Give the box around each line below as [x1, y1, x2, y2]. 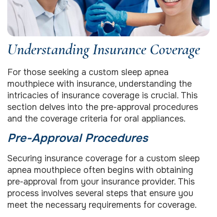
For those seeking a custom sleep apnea [7, 66, 169, 77]
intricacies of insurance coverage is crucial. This [7, 90, 198, 101]
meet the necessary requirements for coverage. [7, 200, 197, 210]
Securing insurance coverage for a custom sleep [7, 153, 200, 164]
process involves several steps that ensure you [7, 188, 193, 199]
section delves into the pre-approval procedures [7, 101, 198, 112]
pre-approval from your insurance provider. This [7, 176, 195, 187]
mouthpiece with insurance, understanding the [7, 78, 192, 89]
